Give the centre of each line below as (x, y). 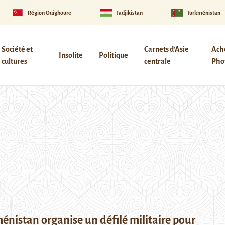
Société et (17, 49)
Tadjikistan (129, 12)
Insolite (71, 55)
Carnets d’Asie (166, 49)
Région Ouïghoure (50, 12)
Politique (113, 55)
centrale (157, 61)
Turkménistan (204, 12)
